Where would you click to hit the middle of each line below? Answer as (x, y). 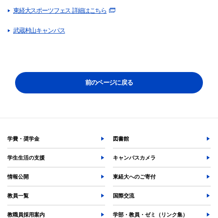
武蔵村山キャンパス (39, 30)
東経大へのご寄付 (135, 176)
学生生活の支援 (26, 157)
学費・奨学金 (23, 138)
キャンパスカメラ (135, 157)
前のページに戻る (109, 82)
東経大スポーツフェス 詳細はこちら (60, 10)
